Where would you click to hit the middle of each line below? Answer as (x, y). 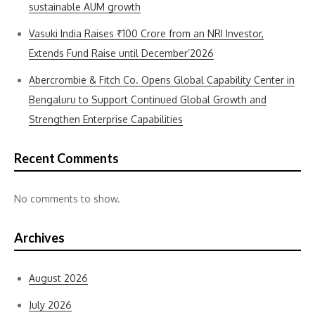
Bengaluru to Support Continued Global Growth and (148, 99)
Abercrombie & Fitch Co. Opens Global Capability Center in (162, 80)
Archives (39, 238)
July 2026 (50, 305)
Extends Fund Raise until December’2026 (121, 53)
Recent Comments (66, 158)
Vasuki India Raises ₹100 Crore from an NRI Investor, (146, 33)
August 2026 (58, 278)
